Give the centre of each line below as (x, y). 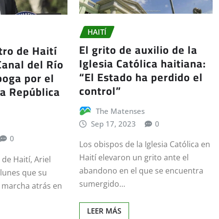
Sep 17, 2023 (114, 123)
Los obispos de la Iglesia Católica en (144, 144)
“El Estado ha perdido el (141, 77)
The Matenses (120, 111)
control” (100, 91)
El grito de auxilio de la (138, 50)
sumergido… (102, 184)
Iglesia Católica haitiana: (142, 63)
